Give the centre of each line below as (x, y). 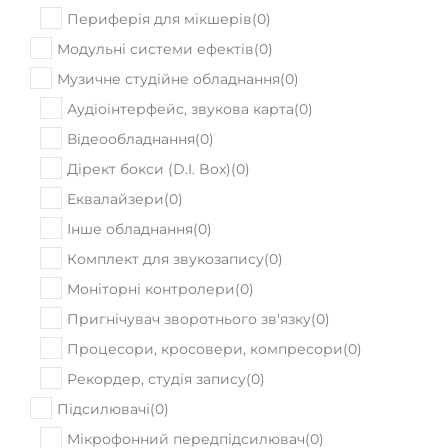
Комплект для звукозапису (165, 209)
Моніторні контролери (151, 239)
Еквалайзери (115, 149)
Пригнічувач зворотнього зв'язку (189, 269)
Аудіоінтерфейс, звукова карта (180, 59)
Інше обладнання (130, 179)
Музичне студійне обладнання (168, 29)
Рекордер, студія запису (156, 329)
